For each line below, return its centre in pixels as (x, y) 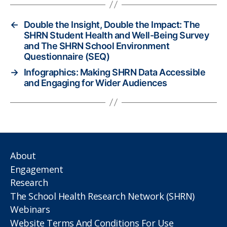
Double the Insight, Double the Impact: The (112, 24)
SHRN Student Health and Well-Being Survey (116, 35)
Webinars (30, 210)
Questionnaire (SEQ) (67, 56)
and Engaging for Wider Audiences (95, 83)
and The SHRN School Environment (97, 46)
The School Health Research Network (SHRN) (102, 196)
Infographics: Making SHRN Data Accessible (115, 72)
